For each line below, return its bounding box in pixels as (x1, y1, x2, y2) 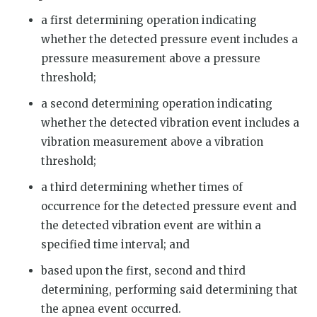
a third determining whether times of (41, 180, 243, 194)
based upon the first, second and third (41, 263, 246, 277)
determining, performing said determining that (41, 282, 299, 296)
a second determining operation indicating (41, 96, 273, 110)
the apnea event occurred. (41, 301, 182, 316)
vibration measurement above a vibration (41, 134, 264, 149)
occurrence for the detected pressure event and (41, 199, 297, 213)
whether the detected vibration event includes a (41, 115, 300, 129)
